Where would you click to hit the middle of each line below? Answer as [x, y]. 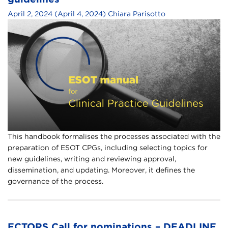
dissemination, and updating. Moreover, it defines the [101, 170]
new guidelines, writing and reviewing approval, [92, 159]
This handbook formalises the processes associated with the [114, 136]
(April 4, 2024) [80, 13]
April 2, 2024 [30, 13]
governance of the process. [55, 181]
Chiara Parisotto [137, 13]
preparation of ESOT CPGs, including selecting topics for [108, 147]
